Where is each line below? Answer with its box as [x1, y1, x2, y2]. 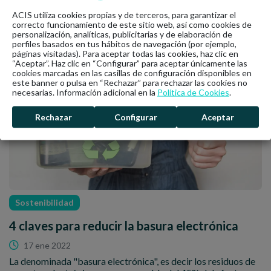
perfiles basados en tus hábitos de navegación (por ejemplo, [12, 38, 237, 49]
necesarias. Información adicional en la [12, 87, 157, 97]
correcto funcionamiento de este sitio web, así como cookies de [12, 19, 252, 30]
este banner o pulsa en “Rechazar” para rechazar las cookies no [12, 77, 247, 88]
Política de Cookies [157, 87, 229, 97]
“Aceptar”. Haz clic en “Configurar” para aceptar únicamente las [12, 57, 247, 68]
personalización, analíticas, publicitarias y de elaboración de [12, 28, 232, 39]
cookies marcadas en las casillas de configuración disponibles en [12, 67, 252, 78]
